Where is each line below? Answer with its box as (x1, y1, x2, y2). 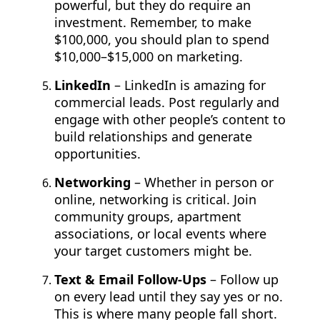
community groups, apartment (54, 208, 241, 226)
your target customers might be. (54, 242, 252, 260)
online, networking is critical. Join (54, 191, 256, 209)
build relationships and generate (54, 128, 252, 146)
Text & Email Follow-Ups (54, 271, 206, 289)
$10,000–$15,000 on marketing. (54, 48, 243, 66)
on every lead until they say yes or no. (54, 288, 283, 306)
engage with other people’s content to (54, 111, 286, 129)
